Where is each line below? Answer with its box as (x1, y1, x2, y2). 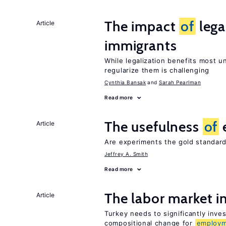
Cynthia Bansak (104, 79, 146, 85)
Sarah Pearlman (159, 79, 201, 85)
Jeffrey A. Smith (104, 151, 148, 157)
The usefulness (104, 118, 203, 135)
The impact (104, 18, 180, 35)
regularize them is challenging (104, 66, 209, 74)
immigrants (104, 37, 177, 54)
